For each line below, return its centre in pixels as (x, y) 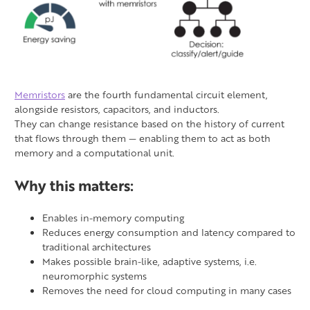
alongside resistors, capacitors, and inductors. (117, 109)
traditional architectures (97, 247)
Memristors (40, 95)
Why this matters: (74, 185)
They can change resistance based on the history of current (149, 124)
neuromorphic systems (94, 276)
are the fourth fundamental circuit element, (166, 95)
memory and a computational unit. (94, 153)
